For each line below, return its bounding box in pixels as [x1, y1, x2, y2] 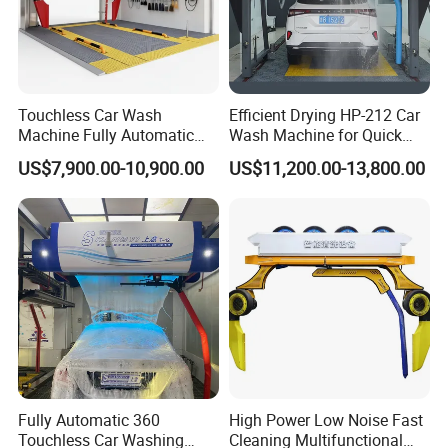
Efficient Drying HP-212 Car [228, 103, 420, 126]
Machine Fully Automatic [18, 123, 195, 146]
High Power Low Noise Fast [228, 409, 423, 432]
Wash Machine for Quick [228, 123, 402, 146]
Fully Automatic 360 [18, 409, 161, 432]
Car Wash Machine [18, 143, 152, 166]
